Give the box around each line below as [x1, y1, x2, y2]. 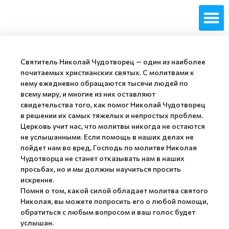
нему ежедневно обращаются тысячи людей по [20, 78, 188, 87]
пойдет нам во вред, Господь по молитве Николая [20, 143, 197, 152]
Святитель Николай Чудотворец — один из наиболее [20, 57, 205, 66]
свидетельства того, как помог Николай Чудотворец [20, 100, 205, 109]
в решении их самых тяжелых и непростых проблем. [20, 110, 203, 120]
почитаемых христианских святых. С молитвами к [20, 67, 194, 77]
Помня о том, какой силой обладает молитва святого [20, 186, 208, 195]
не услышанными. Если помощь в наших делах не [20, 132, 194, 141]
